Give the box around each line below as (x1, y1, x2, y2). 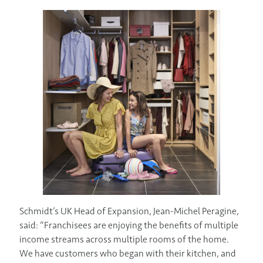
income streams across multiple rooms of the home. (19, 234, 229, 245)
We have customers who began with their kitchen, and (19, 248, 236, 259)
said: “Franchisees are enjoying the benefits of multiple (19, 220, 238, 231)
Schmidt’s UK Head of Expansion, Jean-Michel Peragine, (19, 205, 239, 217)
